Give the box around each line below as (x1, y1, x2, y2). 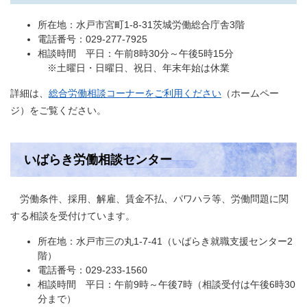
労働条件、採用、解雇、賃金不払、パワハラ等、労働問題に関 (10, 193, 288, 204)
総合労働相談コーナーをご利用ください (49, 88, 221, 99)
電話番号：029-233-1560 (38, 265, 147, 275)
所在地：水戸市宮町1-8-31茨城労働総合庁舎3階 (38, 19, 245, 30)
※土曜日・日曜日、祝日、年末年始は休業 (38, 62, 230, 73)
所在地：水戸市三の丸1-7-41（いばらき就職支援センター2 (38, 236, 293, 247)
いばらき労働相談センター (24, 153, 172, 167)
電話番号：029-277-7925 (38, 34, 147, 45)
